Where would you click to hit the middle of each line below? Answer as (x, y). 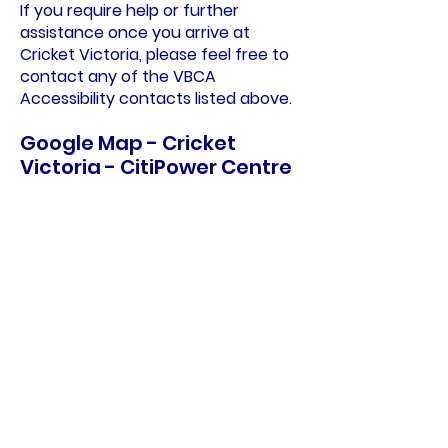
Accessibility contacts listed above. (156, 98)
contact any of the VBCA (118, 76)
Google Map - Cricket (128, 143)
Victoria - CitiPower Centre (156, 167)
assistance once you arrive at (135, 32)
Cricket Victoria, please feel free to (154, 54)
